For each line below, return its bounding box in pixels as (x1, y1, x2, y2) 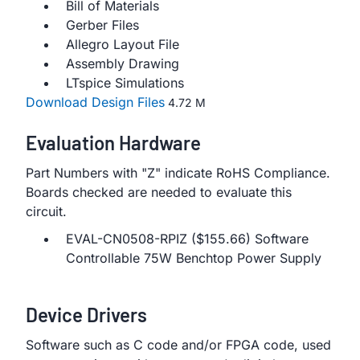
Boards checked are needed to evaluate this (26, 184, 292, 200)
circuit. (26, 203, 67, 219)
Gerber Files (66, 17, 139, 33)
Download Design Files (26, 94, 165, 110)
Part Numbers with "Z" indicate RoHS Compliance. (26, 165, 330, 181)
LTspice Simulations (66, 75, 184, 91)
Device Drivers (26, 303, 147, 326)
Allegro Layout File (66, 36, 179, 52)
